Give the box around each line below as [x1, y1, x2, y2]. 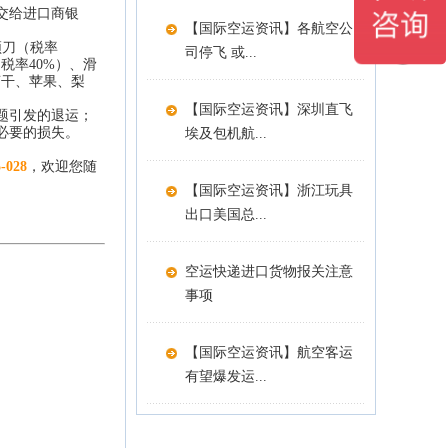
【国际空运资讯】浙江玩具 [185, 183, 353, 198]
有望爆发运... [185, 369, 267, 384]
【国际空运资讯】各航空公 [185, 21, 353, 36]
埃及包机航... [185, 126, 267, 141]
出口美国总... [185, 207, 267, 222]
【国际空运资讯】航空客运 [185, 345, 353, 360]
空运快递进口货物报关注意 [185, 264, 353, 279]
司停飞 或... [185, 45, 257, 60]
